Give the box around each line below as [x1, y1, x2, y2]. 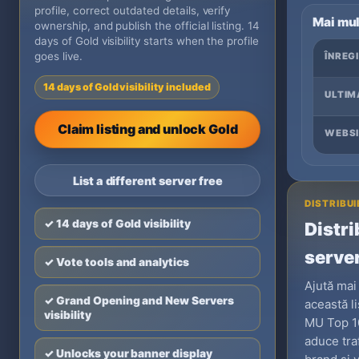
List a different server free [72, 173, 223, 188]
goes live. [34, 50, 83, 63]
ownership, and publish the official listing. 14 [34, 19, 260, 33]
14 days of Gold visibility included [43, 81, 211, 94]
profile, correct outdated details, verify [34, 4, 231, 18]
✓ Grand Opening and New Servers [44, 294, 234, 308]
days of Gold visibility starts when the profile [34, 34, 259, 48]
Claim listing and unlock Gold [58, 121, 238, 138]
